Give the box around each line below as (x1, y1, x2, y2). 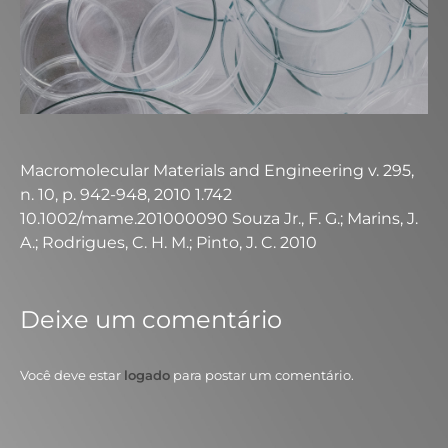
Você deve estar (20, 367, 124, 383)
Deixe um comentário (20, 305, 282, 334)
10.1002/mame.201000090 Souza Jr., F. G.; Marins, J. (20, 209, 418, 228)
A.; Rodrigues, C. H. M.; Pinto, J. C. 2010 (20, 233, 317, 252)
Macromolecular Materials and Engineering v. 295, (20, 161, 414, 180)
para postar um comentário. (170, 367, 354, 383)
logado (124, 367, 170, 383)
